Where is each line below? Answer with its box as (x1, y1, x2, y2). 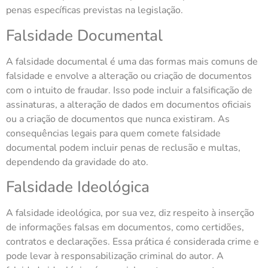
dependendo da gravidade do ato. (6, 155, 148, 169)
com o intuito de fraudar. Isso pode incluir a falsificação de (6, 83, 252, 97)
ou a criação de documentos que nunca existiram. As (6, 112, 230, 126)
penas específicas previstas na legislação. (6, 4, 183, 17)
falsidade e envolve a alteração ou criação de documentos (6, 69, 252, 83)
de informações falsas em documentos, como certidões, (6, 221, 244, 234)
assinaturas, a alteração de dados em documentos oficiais (6, 98, 251, 111)
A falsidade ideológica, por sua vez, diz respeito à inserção (6, 206, 254, 220)
